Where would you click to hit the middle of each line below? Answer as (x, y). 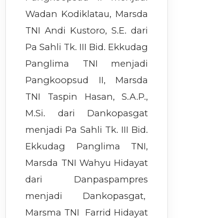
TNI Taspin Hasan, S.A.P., (87, 97)
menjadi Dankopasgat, (87, 196)
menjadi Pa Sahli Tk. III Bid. (87, 130)
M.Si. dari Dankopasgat (87, 113)
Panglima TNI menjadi (87, 64)
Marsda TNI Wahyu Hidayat (87, 163)
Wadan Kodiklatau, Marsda (87, 14)
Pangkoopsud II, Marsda (87, 80)
